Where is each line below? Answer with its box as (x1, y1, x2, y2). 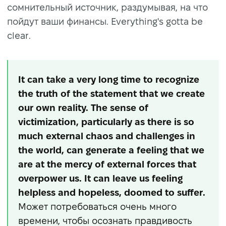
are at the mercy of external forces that (18, 159, 196, 169)
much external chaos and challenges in (18, 131, 195, 141)
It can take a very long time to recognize (18, 74, 199, 84)
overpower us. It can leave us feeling (18, 173, 183, 183)
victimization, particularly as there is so (18, 117, 194, 127)
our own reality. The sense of (18, 102, 148, 112)
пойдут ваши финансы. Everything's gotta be (7, 16, 203, 26)
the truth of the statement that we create (18, 88, 205, 98)
